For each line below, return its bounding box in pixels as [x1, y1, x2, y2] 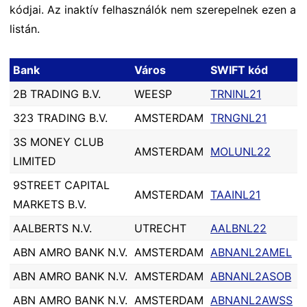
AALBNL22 [210, 221, 267, 235]
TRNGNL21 [210, 111, 267, 125]
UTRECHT [134, 221, 186, 235]
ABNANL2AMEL [210, 245, 292, 259]
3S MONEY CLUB [13, 135, 103, 149]
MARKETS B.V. [13, 197, 86, 211]
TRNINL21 [210, 87, 261, 101]
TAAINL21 [210, 188, 260, 201]
